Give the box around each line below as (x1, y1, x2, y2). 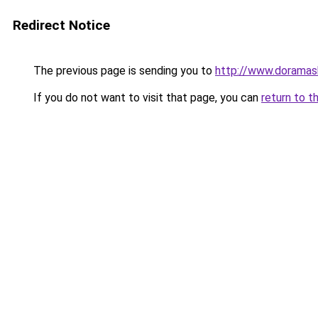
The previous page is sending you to (31, 64, 215, 77)
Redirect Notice (13, 17, 110, 33)
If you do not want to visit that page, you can (31, 91, 261, 104)
